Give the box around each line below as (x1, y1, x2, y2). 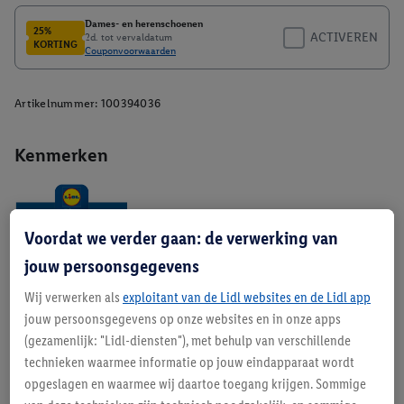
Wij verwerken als (24, 289, 123, 306)
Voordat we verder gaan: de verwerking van (24, 226, 338, 249)
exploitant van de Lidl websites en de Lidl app (123, 289, 371, 306)
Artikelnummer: (14, 96, 98, 110)
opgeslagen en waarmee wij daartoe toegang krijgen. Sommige (24, 375, 366, 392)
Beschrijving (16, 303, 97, 320)
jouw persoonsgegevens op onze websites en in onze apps (24, 310, 341, 327)
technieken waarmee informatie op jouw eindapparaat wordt (24, 353, 354, 371)
